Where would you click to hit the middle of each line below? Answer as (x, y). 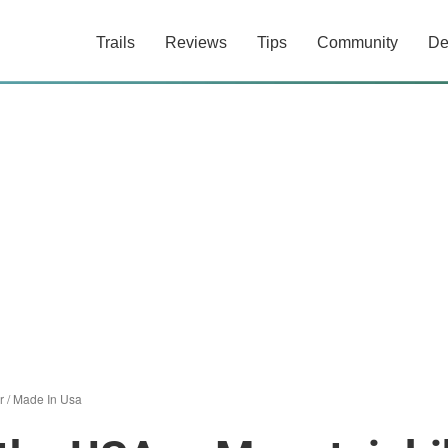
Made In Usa (47, 398)
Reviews (196, 42)
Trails (115, 42)
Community (357, 42)
